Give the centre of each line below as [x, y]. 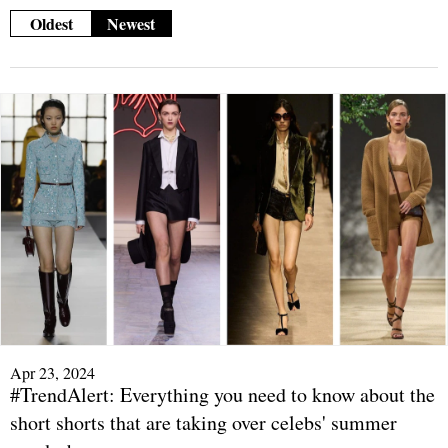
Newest [131, 24]
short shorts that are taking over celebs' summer [203, 423]
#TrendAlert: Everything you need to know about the [222, 395]
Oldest [51, 24]
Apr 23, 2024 [52, 373]
